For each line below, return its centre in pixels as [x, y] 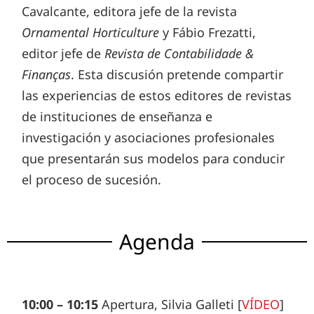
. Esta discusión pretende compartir [177, 75]
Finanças [47, 75]
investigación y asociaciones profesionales [149, 138]
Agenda [157, 242]
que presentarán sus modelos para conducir [153, 159]
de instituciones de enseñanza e [117, 117]
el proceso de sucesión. [92, 180]
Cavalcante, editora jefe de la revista [130, 12]
